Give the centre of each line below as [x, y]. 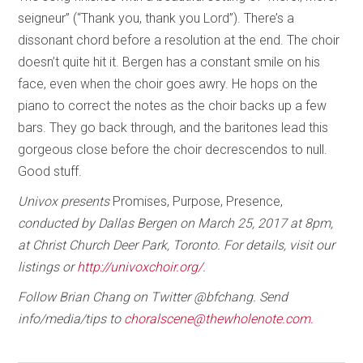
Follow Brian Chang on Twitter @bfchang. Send [153, 297]
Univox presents [66, 201]
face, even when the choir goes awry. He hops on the [168, 83]
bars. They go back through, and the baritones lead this [173, 127]
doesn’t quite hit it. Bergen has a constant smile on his [169, 62]
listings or [48, 267]
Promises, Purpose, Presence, [198, 201]
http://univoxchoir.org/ [140, 267]
